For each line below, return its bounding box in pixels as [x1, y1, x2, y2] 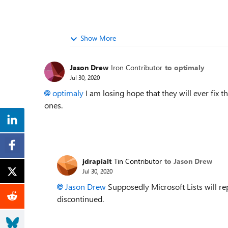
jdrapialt [82, 156, 111, 166]
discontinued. [57, 193, 104, 204]
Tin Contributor [114, 156, 162, 166]
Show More [80, 33, 116, 43]
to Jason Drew [164, 156, 212, 166]
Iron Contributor [111, 62, 162, 72]
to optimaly [165, 62, 205, 72]
